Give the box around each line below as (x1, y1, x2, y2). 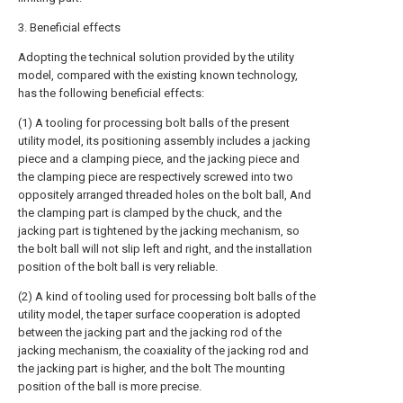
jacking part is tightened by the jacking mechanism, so (18, 224, 300, 237)
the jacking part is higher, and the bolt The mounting (18, 362, 285, 375)
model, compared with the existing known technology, (18, 68, 298, 82)
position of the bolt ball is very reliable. (18, 260, 218, 273)
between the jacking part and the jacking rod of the (18, 326, 282, 339)
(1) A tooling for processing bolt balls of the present (18, 116, 290, 130)
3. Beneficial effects (18, 21, 121, 34)
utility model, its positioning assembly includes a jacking (18, 134, 310, 148)
